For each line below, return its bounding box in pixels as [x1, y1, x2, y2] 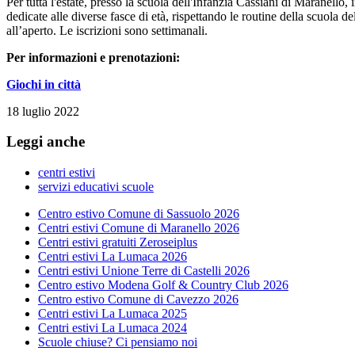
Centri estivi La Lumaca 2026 [38, 250, 187, 264]
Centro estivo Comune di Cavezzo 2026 [38, 292, 239, 307]
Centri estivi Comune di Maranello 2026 [38, 221, 239, 235]
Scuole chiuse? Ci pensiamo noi [38, 335, 197, 349]
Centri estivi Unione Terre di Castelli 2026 [38, 264, 250, 278]
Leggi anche [6, 133, 85, 151]
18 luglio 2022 [6, 104, 79, 118]
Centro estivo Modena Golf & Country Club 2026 [38, 278, 288, 292]
